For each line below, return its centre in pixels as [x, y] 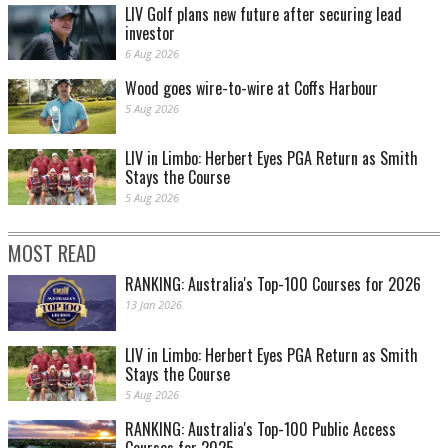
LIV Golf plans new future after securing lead [263, 14]
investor [150, 33]
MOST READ [52, 253]
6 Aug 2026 [152, 54]
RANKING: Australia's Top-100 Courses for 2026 [273, 284]
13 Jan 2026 [153, 305]
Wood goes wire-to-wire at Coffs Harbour [251, 88]
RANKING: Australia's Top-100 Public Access [260, 428]
